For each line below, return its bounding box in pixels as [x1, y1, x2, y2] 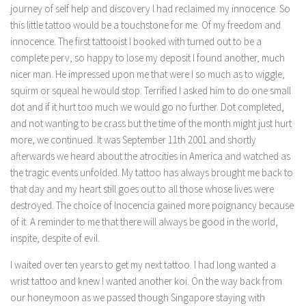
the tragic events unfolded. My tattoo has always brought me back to [10, 166, 293, 179]
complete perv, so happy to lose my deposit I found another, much [10, 51, 285, 64]
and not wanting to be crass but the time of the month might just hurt [10, 117, 292, 130]
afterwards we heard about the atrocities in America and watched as [10, 150, 290, 163]
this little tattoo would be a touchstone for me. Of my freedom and [10, 18, 281, 31]
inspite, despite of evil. [10, 232, 100, 245]
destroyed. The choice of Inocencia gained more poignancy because [10, 199, 294, 212]
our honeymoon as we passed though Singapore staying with [10, 291, 265, 304]
